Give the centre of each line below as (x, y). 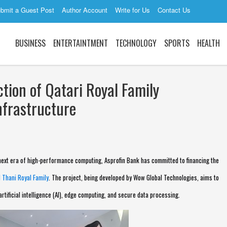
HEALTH (209, 43)
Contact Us (174, 10)
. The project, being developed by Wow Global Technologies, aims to (134, 177)
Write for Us (133, 10)
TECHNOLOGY (136, 43)
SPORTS (177, 43)
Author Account (85, 10)
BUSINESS (30, 43)
